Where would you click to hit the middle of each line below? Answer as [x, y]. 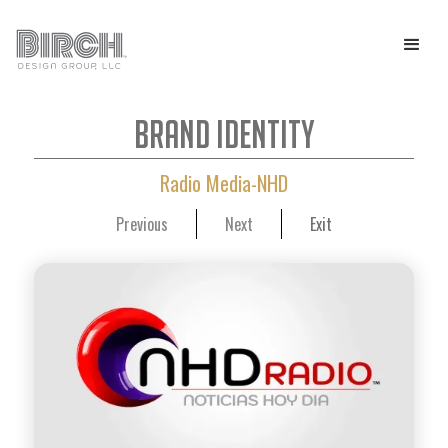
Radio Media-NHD [224, 183]
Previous [142, 224]
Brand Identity [224, 134]
